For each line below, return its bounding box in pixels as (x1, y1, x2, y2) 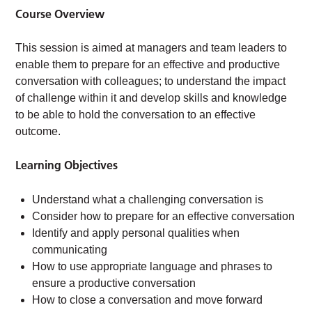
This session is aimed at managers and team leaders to (15, 42, 288, 54)
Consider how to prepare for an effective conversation (32, 210, 295, 223)
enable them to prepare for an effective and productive (15, 58, 281, 71)
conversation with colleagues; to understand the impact (15, 75, 286, 88)
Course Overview (15, 7, 105, 22)
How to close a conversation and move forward (32, 294, 263, 306)
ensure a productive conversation (32, 277, 196, 290)
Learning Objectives (15, 158, 118, 173)
